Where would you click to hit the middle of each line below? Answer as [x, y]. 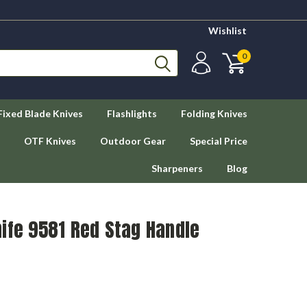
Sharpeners [177, 168]
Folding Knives [214, 113]
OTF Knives [50, 141]
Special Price [219, 141]
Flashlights [132, 113]
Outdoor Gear [133, 141]
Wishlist [228, 30]
